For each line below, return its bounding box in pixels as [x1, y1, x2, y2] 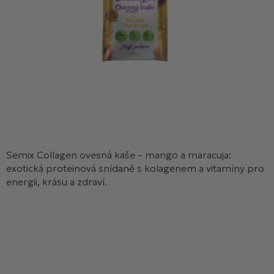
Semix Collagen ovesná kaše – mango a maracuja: [6, 149, 231, 161]
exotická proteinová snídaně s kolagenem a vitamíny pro [6, 162, 264, 174]
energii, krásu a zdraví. [6, 176, 107, 188]
